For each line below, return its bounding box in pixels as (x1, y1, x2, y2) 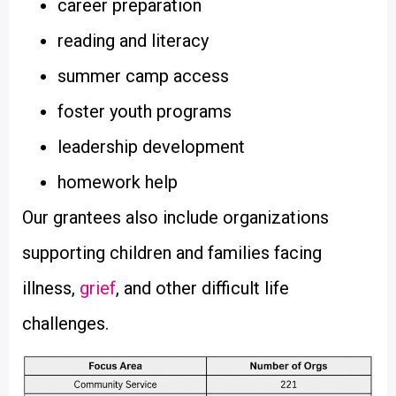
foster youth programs (57, 101, 232, 123)
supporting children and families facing (22, 242, 322, 264)
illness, (22, 278, 80, 300)
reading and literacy (57, 30, 209, 52)
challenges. (22, 313, 109, 335)
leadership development (57, 136, 245, 158)
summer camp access (57, 65, 229, 88)
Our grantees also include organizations (22, 207, 329, 229)
